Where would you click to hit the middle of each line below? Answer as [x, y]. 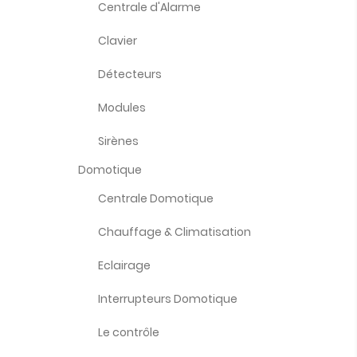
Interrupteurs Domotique [167, 299]
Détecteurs [129, 74]
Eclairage [124, 265]
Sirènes [118, 141]
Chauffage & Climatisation [174, 232]
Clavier [117, 41]
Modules [122, 108]
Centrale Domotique [155, 198]
